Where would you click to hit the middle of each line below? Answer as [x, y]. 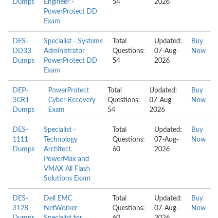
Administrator [64, 51]
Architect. [58, 149]
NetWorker [61, 208]
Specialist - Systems [73, 41]
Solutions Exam [67, 179]
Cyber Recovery [72, 100]
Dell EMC [58, 199]
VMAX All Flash [67, 169]
